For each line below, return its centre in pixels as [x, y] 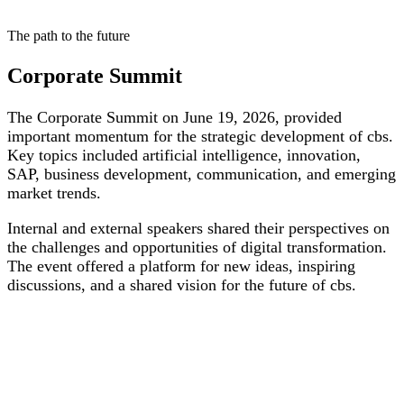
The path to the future [69, 36]
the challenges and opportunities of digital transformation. [197, 248]
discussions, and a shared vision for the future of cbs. [182, 285]
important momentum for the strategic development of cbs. [200, 137]
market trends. [54, 193]
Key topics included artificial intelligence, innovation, [184, 156]
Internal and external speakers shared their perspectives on [198, 229]
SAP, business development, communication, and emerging [202, 174]
